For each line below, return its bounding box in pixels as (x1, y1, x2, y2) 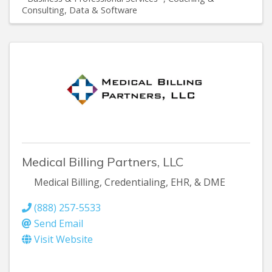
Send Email (34, 216, 83, 230)
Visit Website (34, 232, 93, 246)
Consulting (22, 4, 64, 16)
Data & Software (69, 4, 137, 16)
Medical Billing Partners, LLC (22, 154, 183, 169)
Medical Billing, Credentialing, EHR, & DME (34, 175, 225, 189)
